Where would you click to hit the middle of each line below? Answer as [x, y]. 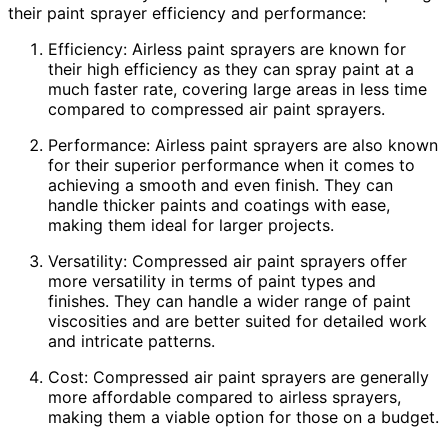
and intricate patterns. [131, 340]
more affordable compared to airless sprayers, [224, 396]
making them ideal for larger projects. [191, 224]
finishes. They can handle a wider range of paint [229, 300]
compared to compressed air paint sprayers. [216, 108]
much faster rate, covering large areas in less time [237, 88]
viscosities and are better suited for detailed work [237, 320]
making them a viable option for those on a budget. [243, 416]
